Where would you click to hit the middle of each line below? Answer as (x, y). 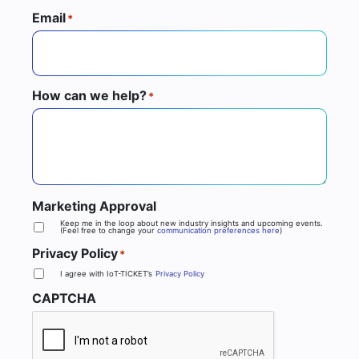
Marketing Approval (94, 206)
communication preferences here (218, 231)
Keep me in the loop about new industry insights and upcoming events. (192, 224)
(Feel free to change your (109, 231)
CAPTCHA (64, 298)
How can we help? (89, 96)
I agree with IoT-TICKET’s (108, 274)
